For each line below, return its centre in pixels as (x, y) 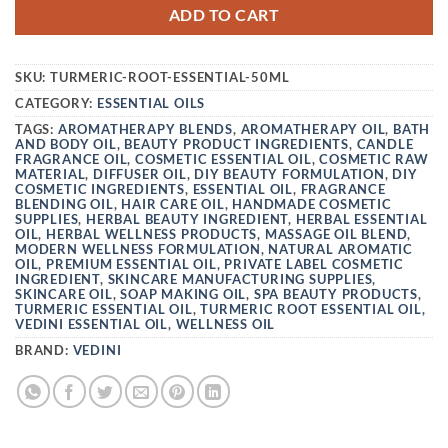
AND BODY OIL (66, 143)
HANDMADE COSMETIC (312, 203)
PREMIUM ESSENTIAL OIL (131, 263)
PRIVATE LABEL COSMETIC (314, 263)
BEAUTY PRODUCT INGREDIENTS (237, 143)
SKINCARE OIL (64, 293)
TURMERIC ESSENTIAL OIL (104, 308)
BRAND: (44, 349)
